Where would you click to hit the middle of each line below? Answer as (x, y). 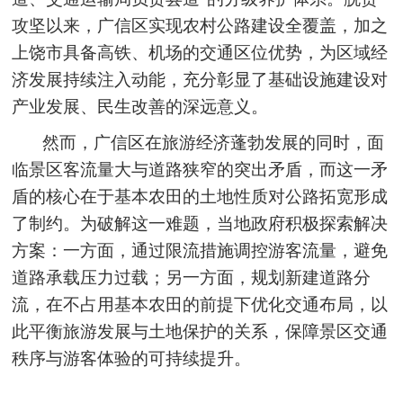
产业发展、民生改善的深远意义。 (140, 106)
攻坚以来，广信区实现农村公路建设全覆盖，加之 (200, 25)
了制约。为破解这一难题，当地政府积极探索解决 (200, 223)
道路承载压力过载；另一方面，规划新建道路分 (192, 277)
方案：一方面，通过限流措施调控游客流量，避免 (200, 250)
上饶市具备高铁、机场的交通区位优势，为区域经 (200, 52)
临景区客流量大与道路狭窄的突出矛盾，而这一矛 (200, 169)
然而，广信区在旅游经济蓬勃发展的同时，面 (214, 142)
